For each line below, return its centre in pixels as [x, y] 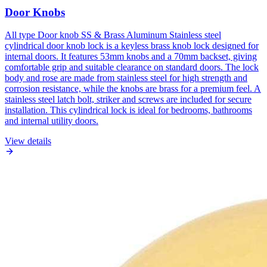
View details [28, 141]
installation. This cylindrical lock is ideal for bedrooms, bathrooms [128, 110]
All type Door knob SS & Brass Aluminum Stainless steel [113, 35]
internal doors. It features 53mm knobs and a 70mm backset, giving [131, 57]
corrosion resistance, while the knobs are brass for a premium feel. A [133, 89]
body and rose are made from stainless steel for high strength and [126, 78]
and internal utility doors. [52, 121]
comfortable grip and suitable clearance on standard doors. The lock [132, 67]
